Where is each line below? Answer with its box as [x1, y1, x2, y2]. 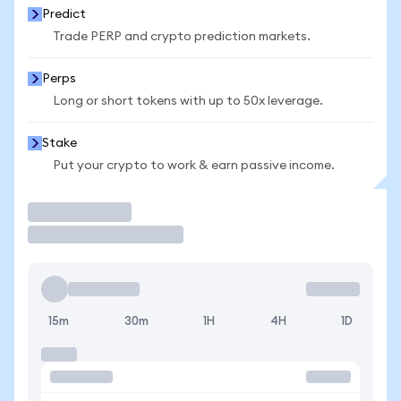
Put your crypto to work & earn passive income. [53, 159, 335, 172]
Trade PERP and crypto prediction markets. [53, 30, 311, 43]
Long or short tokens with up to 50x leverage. [53, 95, 323, 107]
